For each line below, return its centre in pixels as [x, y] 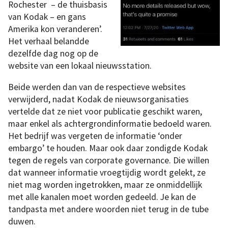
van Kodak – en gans [47, 17]
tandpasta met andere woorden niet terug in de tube [108, 209]
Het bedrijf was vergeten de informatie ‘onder [95, 136]
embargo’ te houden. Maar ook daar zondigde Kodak [108, 148]
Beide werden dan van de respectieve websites [97, 87]
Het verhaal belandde [49, 41]
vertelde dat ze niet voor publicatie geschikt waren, [105, 112]
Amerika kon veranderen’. [55, 29]
